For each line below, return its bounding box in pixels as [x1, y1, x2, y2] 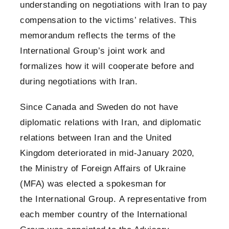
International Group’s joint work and [20, 46, 165, 56]
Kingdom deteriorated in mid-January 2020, [20, 148, 195, 158]
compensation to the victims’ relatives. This [20, 15, 197, 26]
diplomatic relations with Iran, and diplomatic [20, 118, 201, 128]
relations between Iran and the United [20, 133, 172, 143]
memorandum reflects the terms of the [20, 31, 175, 41]
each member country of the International [20, 210, 187, 220]
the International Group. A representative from [20, 194, 207, 204]
